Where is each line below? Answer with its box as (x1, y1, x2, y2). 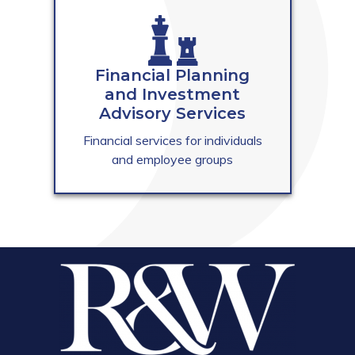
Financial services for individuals (82, 132, 262, 149)
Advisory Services (99, 104, 246, 124)
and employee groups (112, 151, 234, 168)
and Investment (105, 85, 241, 105)
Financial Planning (95, 66, 250, 86)
